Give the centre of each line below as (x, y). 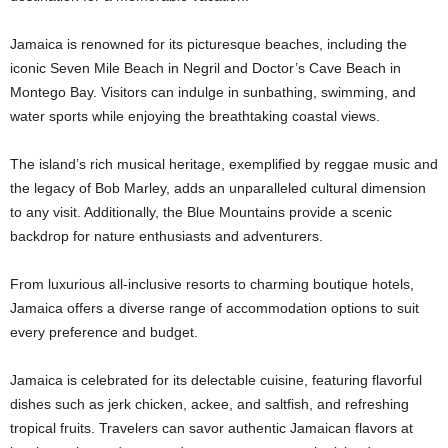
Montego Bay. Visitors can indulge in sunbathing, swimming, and (213, 92)
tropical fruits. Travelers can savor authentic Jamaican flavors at (211, 428)
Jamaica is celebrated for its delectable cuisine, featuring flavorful (216, 380)
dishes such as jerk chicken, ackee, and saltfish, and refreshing (209, 404)
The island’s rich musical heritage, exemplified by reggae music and (224, 164)
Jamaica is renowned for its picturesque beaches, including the (208, 44)
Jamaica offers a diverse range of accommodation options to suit (214, 308)
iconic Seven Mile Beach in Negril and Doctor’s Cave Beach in (205, 68)
